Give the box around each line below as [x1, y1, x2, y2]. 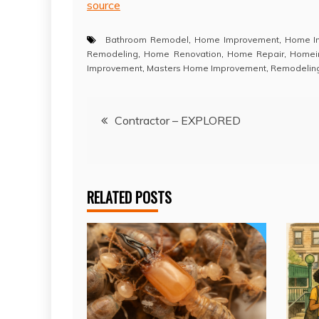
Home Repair [226, 48, 285, 59]
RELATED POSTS [87, 186, 172, 208]
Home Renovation [144, 48, 221, 59]
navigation [86, 136, 173, 170]
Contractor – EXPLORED [115, 113, 241, 127]
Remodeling [87, 48, 138, 59]
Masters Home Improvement [147, 62, 266, 73]
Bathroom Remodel [105, 33, 189, 45]
